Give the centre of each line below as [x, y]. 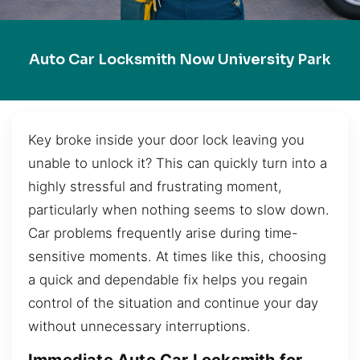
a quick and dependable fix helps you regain [168, 279]
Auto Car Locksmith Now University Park [180, 60]
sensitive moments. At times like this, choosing [177, 256]
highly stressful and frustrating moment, [155, 186]
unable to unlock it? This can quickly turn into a [178, 163]
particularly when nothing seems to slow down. [179, 209]
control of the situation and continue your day [173, 303]
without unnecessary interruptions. [139, 326]
